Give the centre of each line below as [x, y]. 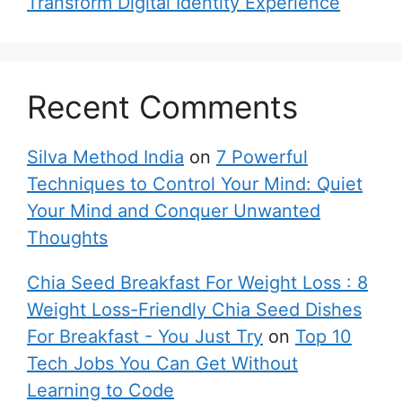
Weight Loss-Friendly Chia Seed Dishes [194, 309]
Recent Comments [162, 106]
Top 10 [323, 336]
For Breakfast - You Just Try [145, 336]
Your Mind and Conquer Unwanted [174, 210]
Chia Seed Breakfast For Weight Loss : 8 [197, 282]
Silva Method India [105, 157]
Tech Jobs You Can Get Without [162, 363]
